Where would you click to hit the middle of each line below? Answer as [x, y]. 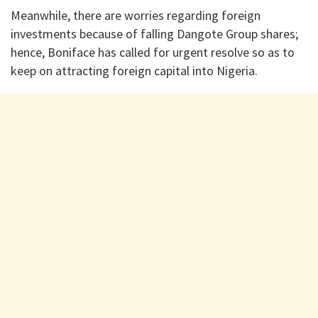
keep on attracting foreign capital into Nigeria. [134, 70]
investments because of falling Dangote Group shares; [154, 33]
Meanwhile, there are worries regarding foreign [136, 15]
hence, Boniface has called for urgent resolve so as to [153, 52]
